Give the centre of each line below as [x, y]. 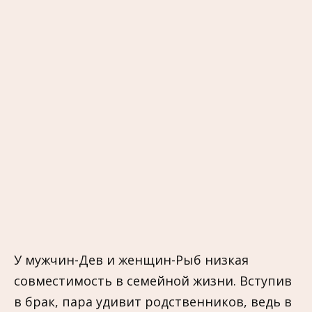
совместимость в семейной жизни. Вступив [153, 280]
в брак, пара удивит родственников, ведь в [153, 301]
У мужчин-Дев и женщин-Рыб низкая [131, 259]
